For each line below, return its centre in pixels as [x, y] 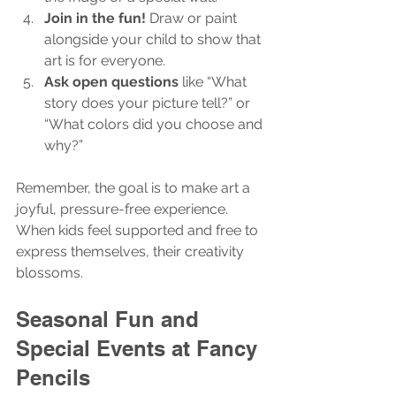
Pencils [53, 377]
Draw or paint [193, 18]
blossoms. [49, 272]
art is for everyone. [105, 60]
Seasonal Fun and [110, 319]
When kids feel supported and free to [139, 230]
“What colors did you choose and [155, 124]
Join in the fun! [95, 18]
